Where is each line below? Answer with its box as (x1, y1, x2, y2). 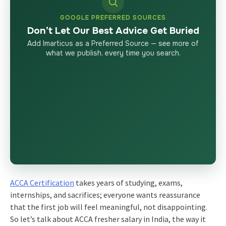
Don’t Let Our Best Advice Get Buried (27, 24, 199, 37)
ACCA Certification (10, 177, 74, 188)
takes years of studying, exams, (74, 177, 183, 188)
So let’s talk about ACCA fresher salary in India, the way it (10, 213, 206, 224)
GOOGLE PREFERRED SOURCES (60, 13, 166, 22)
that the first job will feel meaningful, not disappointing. (10, 201, 207, 212)
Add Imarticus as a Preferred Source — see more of (27, 38, 199, 48)
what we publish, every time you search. (45, 48, 181, 58)
